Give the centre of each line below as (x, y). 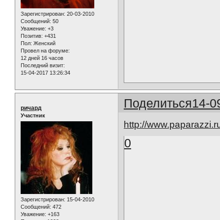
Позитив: (32, 36)
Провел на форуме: (45, 50)
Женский (44, 43)
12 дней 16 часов (42, 58)
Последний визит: (43, 65)
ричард (31, 108)
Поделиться (158, 103)
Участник (33, 115)
